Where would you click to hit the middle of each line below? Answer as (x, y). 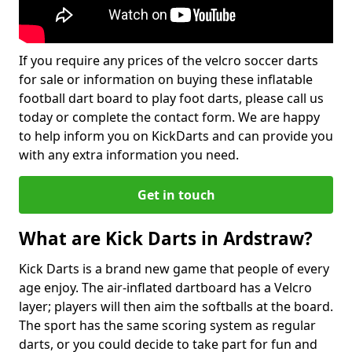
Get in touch (176, 195)
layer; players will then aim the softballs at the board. (176, 306)
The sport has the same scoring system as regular (167, 325)
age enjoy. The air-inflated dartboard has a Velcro (165, 288)
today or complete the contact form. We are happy (169, 117)
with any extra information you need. (129, 155)
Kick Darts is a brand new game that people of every (174, 269)
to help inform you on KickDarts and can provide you (176, 136)
